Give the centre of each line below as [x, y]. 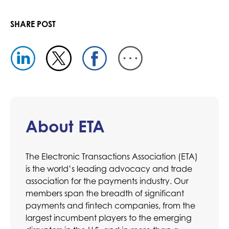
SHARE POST [33, 24]
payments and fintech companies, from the [110, 206]
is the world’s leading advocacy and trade [109, 169]
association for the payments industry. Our [107, 181]
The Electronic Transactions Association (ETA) [112, 157]
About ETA [65, 126]
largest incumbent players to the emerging [109, 218]
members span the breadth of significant [105, 193]
